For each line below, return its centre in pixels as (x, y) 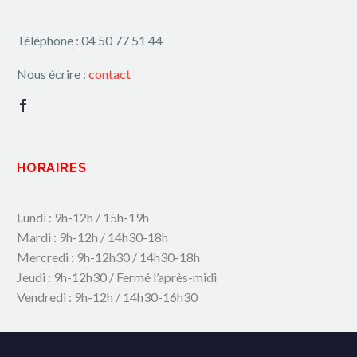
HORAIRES (52, 167)
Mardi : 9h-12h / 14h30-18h (92, 237)
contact (110, 74)
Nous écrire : (53, 74)
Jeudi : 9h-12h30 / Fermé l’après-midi (117, 277)
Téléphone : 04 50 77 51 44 (90, 40)
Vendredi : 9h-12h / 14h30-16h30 (107, 296)
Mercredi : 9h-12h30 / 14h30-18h (108, 257)
